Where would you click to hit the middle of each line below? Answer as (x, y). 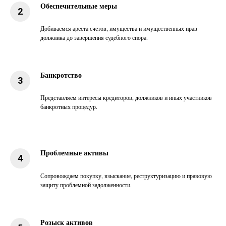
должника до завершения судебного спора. (94, 37)
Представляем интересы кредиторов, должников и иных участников (126, 97)
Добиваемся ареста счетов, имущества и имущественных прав (119, 28)
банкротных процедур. (69, 106)
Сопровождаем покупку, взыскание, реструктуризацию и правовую (126, 176)
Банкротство (61, 75)
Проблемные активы (74, 153)
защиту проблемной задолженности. (86, 185)
